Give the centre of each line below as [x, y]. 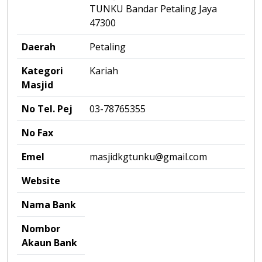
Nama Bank [49, 205]
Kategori [42, 71]
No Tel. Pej [47, 109]
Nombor [41, 229]
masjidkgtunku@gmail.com [148, 157]
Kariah [104, 71]
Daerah [39, 47]
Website [41, 181]
